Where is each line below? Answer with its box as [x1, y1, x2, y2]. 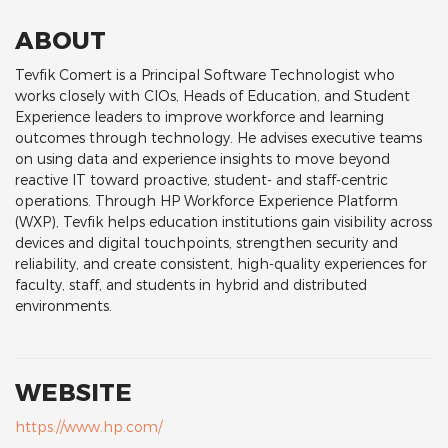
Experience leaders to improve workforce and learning [15, 108, 384, 126]
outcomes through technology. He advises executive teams [15, 129, 422, 147]
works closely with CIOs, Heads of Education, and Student [15, 87, 410, 105]
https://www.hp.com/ [15, 418, 162, 436]
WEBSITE [15, 378, 132, 407]
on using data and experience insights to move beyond [15, 150, 390, 168]
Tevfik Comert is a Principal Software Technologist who [15, 66, 395, 84]
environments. [15, 297, 112, 315]
